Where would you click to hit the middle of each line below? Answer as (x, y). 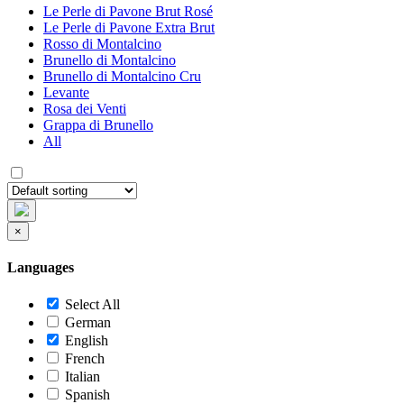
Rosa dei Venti (85, 108)
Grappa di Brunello (98, 124)
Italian (81, 377)
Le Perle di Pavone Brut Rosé (128, 11)
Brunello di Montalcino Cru (122, 76)
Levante (66, 92)
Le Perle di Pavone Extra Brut (129, 27)
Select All (92, 305)
